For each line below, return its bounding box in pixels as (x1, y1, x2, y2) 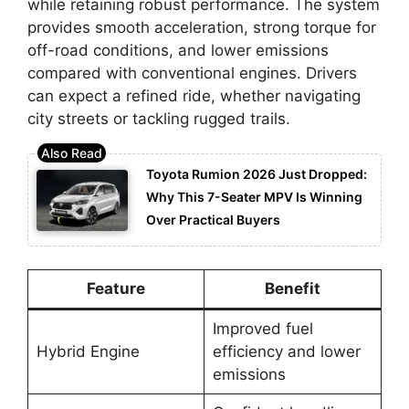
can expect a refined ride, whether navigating (27, 86, 361, 105)
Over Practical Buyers (146, 212, 280, 228)
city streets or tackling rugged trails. (27, 109, 290, 128)
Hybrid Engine (36, 342, 140, 362)
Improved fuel (212, 320, 313, 339)
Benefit (265, 279, 320, 299)
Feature (87, 279, 145, 299)
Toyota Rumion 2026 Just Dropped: (146, 166, 367, 183)
